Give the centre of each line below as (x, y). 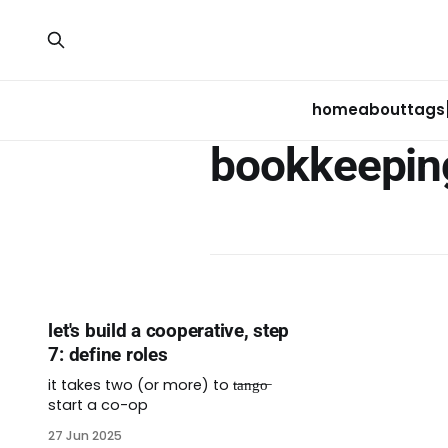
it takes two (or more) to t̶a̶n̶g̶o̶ (141, 385)
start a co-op (98, 405)
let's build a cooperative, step (169, 330)
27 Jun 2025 (85, 435)
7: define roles (108, 354)
